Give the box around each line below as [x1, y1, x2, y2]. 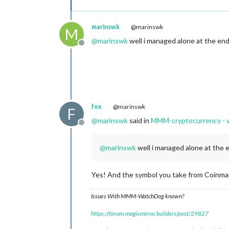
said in [128, 116, 151, 125]
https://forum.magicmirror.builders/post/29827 [91, 210, 209, 217]
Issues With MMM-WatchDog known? [91, 192, 184, 200]
